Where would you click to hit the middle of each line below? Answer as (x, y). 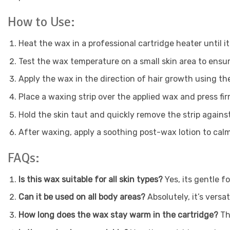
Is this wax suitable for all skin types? (90, 179)
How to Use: (41, 22)
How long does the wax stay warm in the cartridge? (118, 215)
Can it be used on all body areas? (82, 197)
